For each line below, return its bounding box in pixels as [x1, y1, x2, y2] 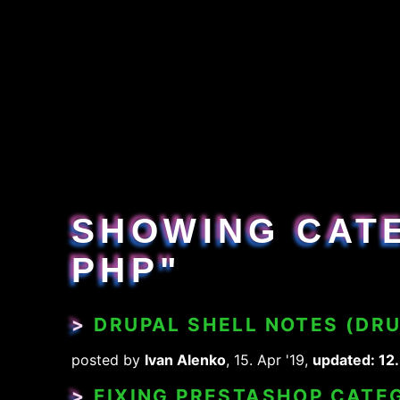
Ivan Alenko [145, 351, 226, 370]
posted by [71, 351, 145, 370]
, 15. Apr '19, [226, 351, 312, 370]
